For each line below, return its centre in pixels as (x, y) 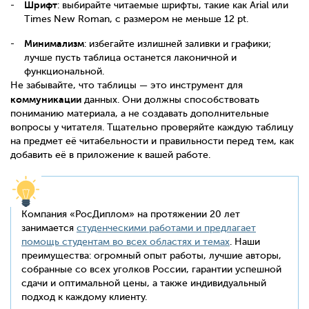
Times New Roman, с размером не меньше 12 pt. (136, 19)
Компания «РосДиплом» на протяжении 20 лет (131, 214)
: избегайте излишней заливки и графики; (178, 43)
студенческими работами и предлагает (166, 228)
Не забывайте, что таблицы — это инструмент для (127, 85)
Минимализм (54, 43)
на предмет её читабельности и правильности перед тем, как (152, 141)
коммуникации (46, 99)
